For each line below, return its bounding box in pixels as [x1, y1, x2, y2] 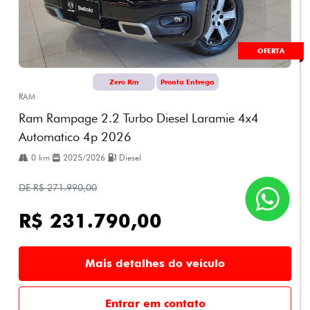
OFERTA [257, 46, 284, 55]
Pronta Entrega [161, 77, 215, 86]
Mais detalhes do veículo [85, 257, 225, 271]
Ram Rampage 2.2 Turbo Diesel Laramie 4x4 [19, 111, 259, 126]
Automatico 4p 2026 [19, 129, 131, 145]
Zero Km [109, 77, 138, 86]
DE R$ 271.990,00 [19, 182, 97, 194]
